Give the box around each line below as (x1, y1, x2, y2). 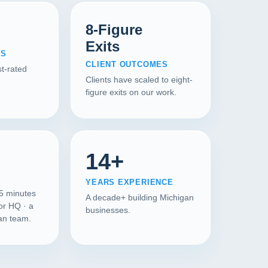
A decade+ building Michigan (86, 193, 194, 202)
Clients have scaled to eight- (86, 75, 193, 84)
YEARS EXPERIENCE (86, 178, 173, 187)
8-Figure (86, 22, 143, 38)
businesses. (86, 205, 131, 215)
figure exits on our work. (86, 87, 177, 97)
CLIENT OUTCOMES (86, 60, 168, 69)
